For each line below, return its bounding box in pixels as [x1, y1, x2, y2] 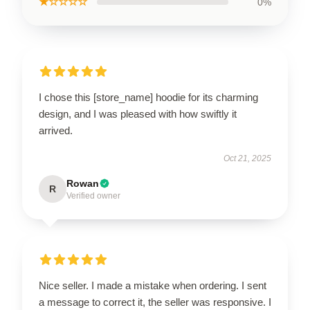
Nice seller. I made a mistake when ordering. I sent [39, 280, 266, 291]
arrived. [39, 125, 73, 136]
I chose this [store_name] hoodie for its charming [39, 91, 258, 103]
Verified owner [66, 191, 120, 201]
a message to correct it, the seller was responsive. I [39, 296, 271, 308]
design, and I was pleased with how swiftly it [39, 108, 237, 120]
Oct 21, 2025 [224, 154, 271, 163]
